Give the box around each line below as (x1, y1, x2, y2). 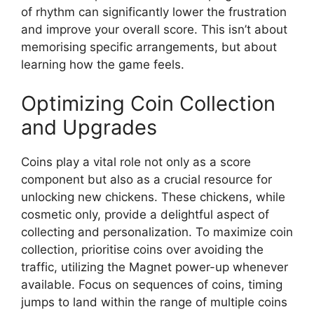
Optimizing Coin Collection (21, 90, 275, 116)
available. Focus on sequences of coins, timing (21, 277, 282, 292)
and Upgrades (21, 114, 157, 139)
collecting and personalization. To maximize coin (21, 224, 293, 239)
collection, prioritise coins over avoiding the (21, 242, 264, 257)
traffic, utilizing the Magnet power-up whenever (21, 259, 288, 274)
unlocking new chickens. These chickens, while (21, 189, 285, 204)
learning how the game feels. (21, 57, 184, 72)
